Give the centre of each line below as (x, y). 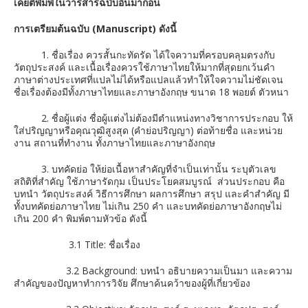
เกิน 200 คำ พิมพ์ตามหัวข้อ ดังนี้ (80, 218)
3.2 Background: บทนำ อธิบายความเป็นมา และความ (153, 271)
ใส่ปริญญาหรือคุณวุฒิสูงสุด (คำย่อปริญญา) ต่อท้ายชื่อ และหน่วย (148, 130)
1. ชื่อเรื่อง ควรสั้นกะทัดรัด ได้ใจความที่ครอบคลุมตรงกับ (144, 55)
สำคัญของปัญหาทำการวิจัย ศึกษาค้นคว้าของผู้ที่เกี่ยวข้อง (132, 283)
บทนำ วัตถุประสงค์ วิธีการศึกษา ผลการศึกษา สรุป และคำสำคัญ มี (152, 194)
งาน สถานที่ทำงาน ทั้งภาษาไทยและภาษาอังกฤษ (114, 143)
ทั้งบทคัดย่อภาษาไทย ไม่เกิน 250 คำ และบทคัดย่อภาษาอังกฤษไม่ (148, 206)
